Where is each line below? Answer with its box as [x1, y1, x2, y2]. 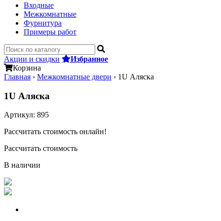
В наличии [4, 161, 40, 170]
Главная [4, 73, 31, 81]
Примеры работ [24, 28, 76, 36]
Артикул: [4, 110, 37, 119]
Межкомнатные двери [37, 73, 111, 81]
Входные [24, 1, 54, 9]
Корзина [13, 64, 41, 72]
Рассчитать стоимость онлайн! [4, 127, 107, 136]
